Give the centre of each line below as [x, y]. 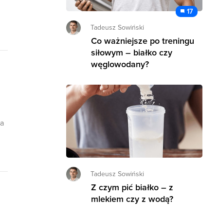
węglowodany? [120, 64]
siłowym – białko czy [132, 52]
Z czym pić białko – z [132, 187]
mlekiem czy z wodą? [132, 199]
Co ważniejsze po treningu [143, 41]
